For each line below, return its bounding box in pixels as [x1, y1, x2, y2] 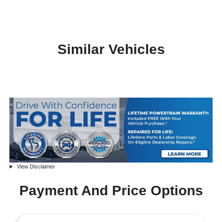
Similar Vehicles [57, 42, 165, 57]
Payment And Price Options [19, 182, 203, 198]
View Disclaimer [15, 163, 55, 169]
